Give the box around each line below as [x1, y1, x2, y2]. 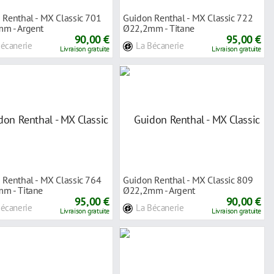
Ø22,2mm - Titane [123, 21, 194, 34]
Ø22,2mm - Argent [123, 183, 195, 196]
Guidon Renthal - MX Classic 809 [123, 173, 253, 186]
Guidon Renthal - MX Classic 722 [123, 11, 253, 24]
